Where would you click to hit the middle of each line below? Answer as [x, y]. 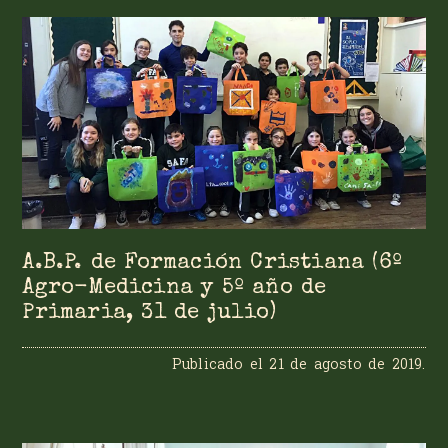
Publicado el [220, 364]
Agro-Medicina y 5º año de [174, 288]
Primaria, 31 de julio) [149, 313]
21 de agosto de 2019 [346, 364]
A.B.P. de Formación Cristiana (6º [212, 263]
